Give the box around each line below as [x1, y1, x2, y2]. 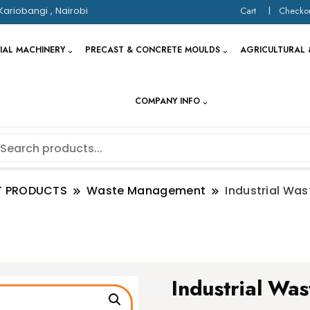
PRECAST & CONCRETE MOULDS [84, 44, 220, 57]
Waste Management [86, 183, 206, 199]
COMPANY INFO [134, 95, 200, 108]
